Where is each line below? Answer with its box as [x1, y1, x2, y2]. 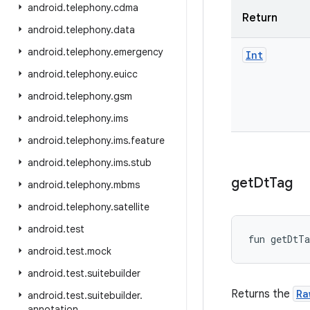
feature [131, 134, 165, 147]
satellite [113, 201, 149, 213]
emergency [113, 46, 163, 58]
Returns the [231, 287, 293, 301]
